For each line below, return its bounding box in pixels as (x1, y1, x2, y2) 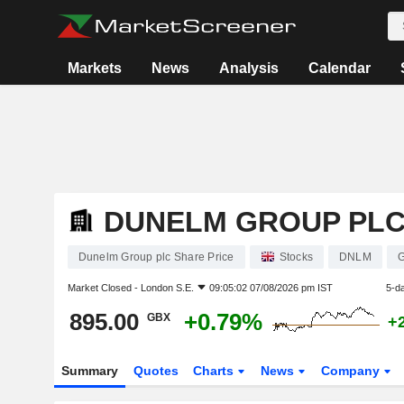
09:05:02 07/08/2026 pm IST (208, 282, 333, 293)
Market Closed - (67, 282, 141, 293)
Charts (193, 363, 238, 378)
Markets (68, 60, 123, 76)
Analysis (219, 60, 280, 76)
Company (321, 363, 384, 378)
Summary (60, 363, 118, 378)
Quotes (133, 363, 179, 378)
